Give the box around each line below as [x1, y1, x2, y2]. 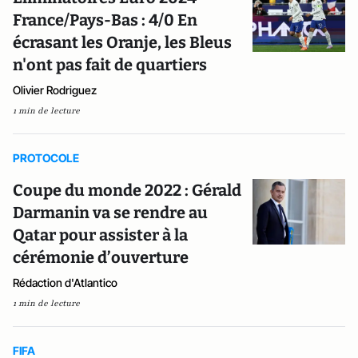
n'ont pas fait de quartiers [13, 55, 207, 74]
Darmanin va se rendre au [13, 203, 208, 222]
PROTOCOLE [13, 151, 79, 165]
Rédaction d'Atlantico [13, 276, 117, 289]
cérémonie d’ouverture [13, 248, 189, 267]
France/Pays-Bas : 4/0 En [13, 10, 197, 30]
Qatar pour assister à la [13, 225, 188, 245]
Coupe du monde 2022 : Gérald [13, 181, 241, 200]
